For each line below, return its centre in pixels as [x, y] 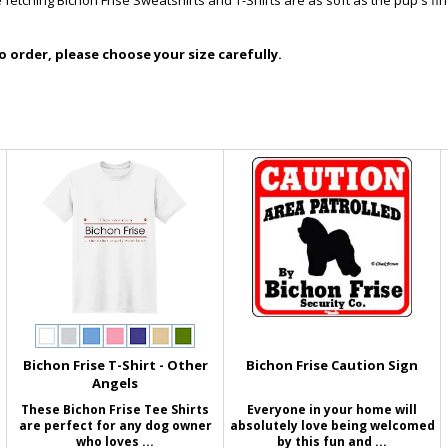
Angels [115, 383]
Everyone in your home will [332, 409]
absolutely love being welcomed [332, 425]
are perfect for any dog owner [115, 425]
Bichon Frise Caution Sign [332, 365]
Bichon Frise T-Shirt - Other [115, 365]
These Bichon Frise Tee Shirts [115, 409]
